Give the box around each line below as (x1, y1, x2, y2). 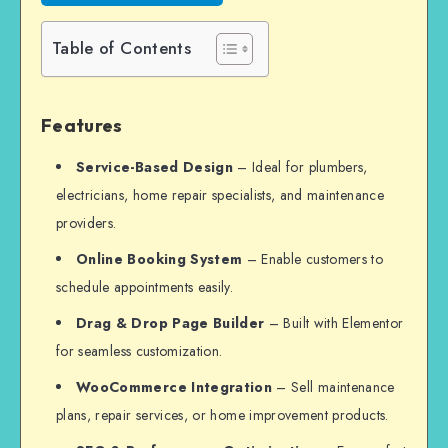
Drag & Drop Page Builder (76, 313, 265, 334)
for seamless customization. (56, 341, 223, 362)
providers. (56, 213, 117, 234)
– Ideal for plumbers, (233, 157, 368, 178)
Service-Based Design (76, 157, 233, 178)
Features (41, 113, 123, 137)
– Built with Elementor (264, 313, 404, 334)
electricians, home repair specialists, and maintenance (56, 185, 384, 206)
